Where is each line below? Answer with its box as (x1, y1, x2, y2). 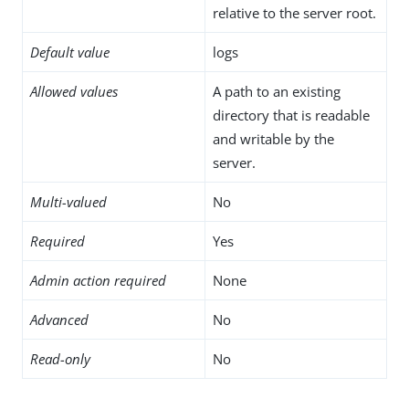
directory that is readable (213, 105, 370, 124)
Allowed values (30, 81, 118, 100)
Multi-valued (30, 192, 107, 211)
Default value (30, 42, 110, 61)
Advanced (30, 309, 89, 329)
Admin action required (30, 270, 166, 289)
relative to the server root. (213, 3, 376, 22)
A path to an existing (213, 81, 341, 100)
